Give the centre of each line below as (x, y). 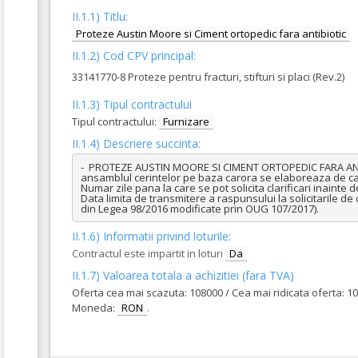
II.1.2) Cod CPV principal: (134, 56)
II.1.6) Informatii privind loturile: (151, 236)
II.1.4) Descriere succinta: (136, 143)
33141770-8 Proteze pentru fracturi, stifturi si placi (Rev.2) (208, 77)
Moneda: (95, 308)
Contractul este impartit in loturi (147, 253)
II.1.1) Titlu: (100, 16)
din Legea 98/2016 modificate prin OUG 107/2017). (199, 208)
